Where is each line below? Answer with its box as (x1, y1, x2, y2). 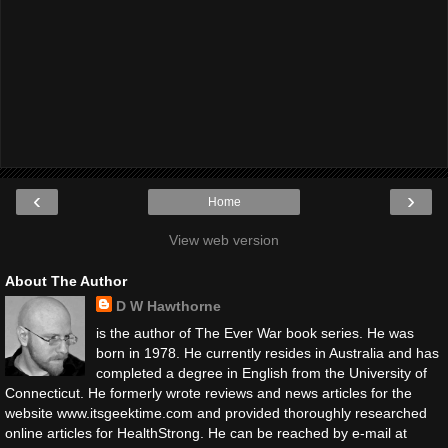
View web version (169, 231, 279, 248)
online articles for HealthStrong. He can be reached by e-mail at (5, 425, 407, 442)
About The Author (5, 272, 127, 289)
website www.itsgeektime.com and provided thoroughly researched (5, 405, 427, 422)
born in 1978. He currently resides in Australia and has (95, 345, 439, 362)
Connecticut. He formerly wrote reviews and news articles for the (5, 385, 412, 402)
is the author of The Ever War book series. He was (95, 325, 414, 342)
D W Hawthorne (115, 297, 221, 314)
